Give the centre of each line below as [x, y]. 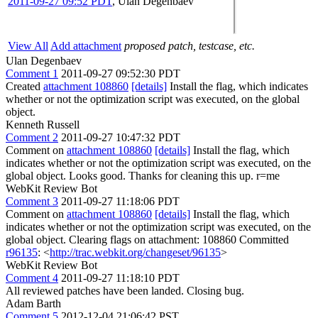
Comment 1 [32, 73]
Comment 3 [32, 201]
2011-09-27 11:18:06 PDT [120, 201]
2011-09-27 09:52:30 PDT [121, 73]
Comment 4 [32, 278]
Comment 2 [32, 137]
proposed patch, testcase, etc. [190, 45]
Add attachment [86, 45]
